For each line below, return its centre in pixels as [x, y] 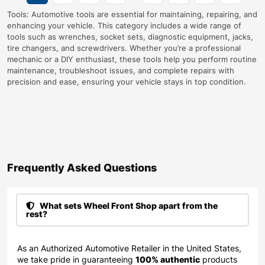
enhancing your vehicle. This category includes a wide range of [124, 25]
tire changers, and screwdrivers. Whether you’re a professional [124, 48]
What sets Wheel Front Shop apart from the [128, 205]
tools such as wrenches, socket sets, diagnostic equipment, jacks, [130, 36]
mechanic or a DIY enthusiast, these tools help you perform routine [132, 59]
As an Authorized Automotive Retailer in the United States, [129, 248]
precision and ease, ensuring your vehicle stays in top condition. [127, 81]
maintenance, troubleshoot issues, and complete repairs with [121, 70]
